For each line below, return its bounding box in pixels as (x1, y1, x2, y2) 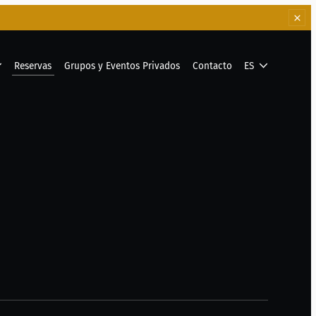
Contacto (192, 59, 232, 72)
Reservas (14, 59, 52, 72)
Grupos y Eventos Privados (64, 59, 181, 72)
